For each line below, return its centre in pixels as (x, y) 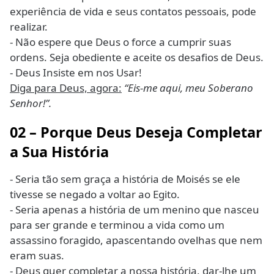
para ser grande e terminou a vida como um (117, 224)
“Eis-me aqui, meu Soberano (189, 88)
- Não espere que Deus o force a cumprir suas (120, 42)
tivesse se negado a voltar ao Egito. (95, 194)
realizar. (29, 27)
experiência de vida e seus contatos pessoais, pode (133, 12)
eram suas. (37, 255)
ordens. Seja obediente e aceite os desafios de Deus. (137, 57)
